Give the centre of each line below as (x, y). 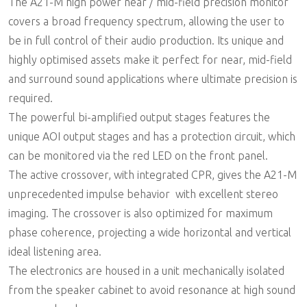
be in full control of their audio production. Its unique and (146, 40)
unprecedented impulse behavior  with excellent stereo (143, 194)
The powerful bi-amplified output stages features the (139, 117)
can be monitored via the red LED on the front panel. (138, 155)
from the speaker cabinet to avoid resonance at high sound (152, 290)
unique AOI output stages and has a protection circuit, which (152, 136)
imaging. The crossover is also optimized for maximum (140, 213)
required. (30, 98)
